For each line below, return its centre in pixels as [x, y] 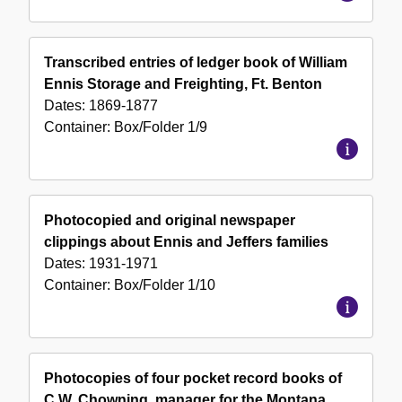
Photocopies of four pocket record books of [193, 379]
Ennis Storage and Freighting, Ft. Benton [183, 84]
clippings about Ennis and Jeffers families [186, 242]
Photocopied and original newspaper [170, 221]
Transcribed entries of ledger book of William [196, 63]
